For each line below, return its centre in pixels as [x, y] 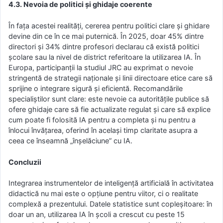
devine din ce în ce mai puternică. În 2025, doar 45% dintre [106, 36]
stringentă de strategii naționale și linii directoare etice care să [111, 78]
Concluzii [25, 162]
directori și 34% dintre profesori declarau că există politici [104, 47]
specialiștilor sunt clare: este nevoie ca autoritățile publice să [109, 99]
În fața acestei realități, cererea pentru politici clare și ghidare [109, 26]
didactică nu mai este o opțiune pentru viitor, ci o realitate [103, 194]
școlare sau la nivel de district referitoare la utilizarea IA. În [105, 57]
